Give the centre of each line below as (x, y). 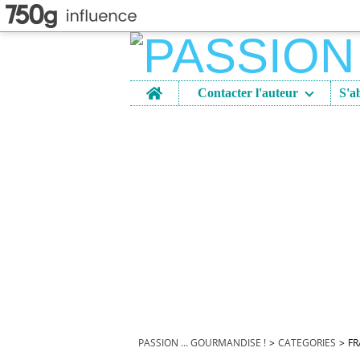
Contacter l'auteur (247, 93)
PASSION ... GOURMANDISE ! (202, 343)
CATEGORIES (307, 343)
